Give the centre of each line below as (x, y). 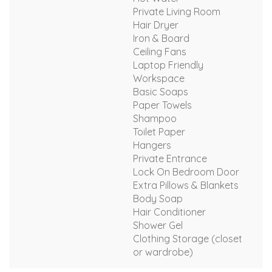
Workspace (159, 78)
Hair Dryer (156, 25)
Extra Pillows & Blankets (186, 185)
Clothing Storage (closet (188, 238)
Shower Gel (158, 225)
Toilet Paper (159, 131)
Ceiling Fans (160, 51)
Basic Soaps (161, 91)
